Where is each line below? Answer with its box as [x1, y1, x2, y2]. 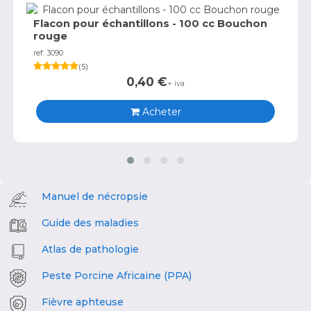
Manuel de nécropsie [42, 190, 148, 203]
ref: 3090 [33, 49, 63, 58]
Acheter [139, 105, 181, 118]
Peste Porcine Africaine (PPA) [42, 269, 192, 282]
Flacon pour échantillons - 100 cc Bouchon [33, 17, 267, 31]
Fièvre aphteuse [42, 295, 124, 308]
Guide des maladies [42, 216, 139, 229]
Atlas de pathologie [42, 242, 139, 255]
